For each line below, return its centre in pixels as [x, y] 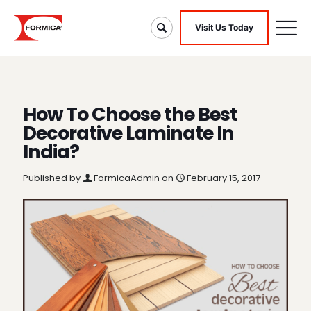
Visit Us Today [224, 27]
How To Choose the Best [130, 114]
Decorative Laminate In [128, 133]
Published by [52, 178]
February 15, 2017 [224, 178]
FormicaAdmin [127, 178]
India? [51, 152]
